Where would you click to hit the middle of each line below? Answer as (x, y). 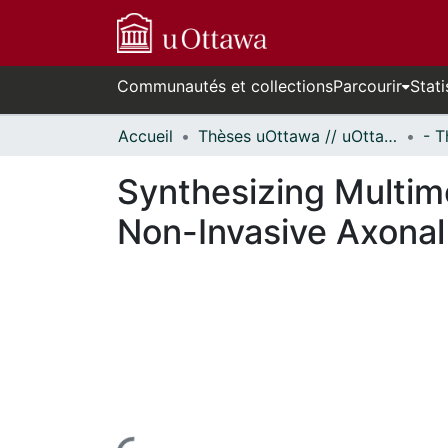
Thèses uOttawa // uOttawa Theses (390, 136)
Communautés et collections (225, 86)
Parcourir (367, 86)
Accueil (145, 136)
